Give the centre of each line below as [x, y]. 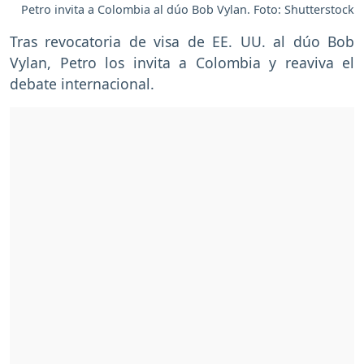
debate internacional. [82, 83]
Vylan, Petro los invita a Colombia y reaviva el [182, 62]
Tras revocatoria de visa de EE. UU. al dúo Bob [182, 41]
